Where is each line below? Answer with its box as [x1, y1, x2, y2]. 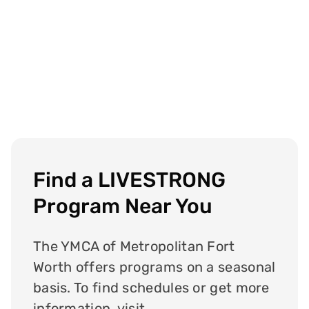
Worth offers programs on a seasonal [32, 259, 276, 276]
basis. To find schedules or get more [32, 279, 270, 297]
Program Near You [32, 194, 212, 219]
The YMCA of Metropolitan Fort [32, 238, 235, 255]
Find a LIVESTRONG [32, 168, 226, 193]
